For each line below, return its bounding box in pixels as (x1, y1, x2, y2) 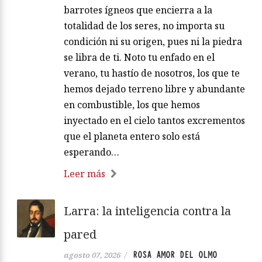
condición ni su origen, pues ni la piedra (64, 35, 242, 49)
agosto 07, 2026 (64, 250, 120, 261)
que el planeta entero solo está (64, 130, 200, 143)
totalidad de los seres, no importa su (64, 19, 225, 33)
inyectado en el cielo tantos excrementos (64, 114, 245, 127)
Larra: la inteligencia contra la (64, 203, 231, 219)
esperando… (64, 146, 119, 159)
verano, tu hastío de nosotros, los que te (64, 67, 240, 80)
